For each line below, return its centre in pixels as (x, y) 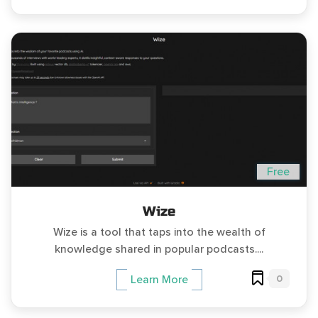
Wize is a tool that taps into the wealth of (159, 232)
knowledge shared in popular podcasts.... (159, 249)
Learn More (159, 279)
